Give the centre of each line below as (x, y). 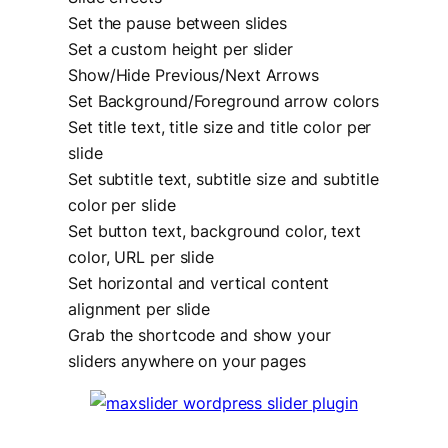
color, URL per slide (141, 256)
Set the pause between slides (178, 22)
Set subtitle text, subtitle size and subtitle (223, 178)
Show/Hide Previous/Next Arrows (193, 74)
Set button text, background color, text (215, 230)
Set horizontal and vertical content (198, 282)
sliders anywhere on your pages (187, 360)
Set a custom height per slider (180, 48)
